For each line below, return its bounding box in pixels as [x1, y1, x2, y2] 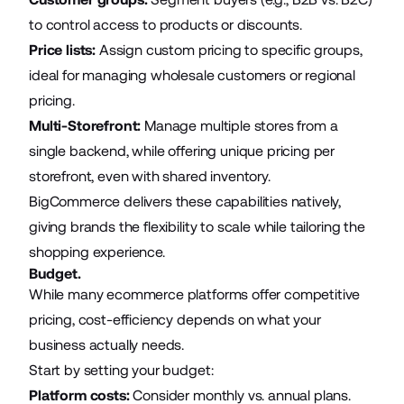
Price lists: [29, 41, 99, 59]
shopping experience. [29, 243, 165, 261]
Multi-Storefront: [29, 116, 145, 134]
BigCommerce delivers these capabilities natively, [29, 192, 342, 210]
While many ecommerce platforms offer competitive [29, 285, 361, 303]
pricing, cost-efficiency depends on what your [29, 310, 321, 328]
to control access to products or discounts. [29, 15, 303, 33]
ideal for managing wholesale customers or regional [29, 66, 355, 84]
